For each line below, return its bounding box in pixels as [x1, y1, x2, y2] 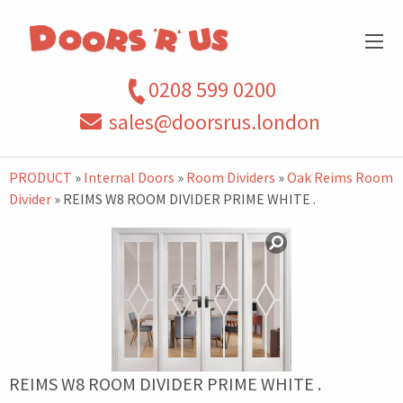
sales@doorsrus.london [109, 108, 320, 136]
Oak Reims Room [287, 168, 393, 187]
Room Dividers [186, 168, 275, 187]
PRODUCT [9, 168, 72, 187]
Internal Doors [84, 168, 175, 187]
